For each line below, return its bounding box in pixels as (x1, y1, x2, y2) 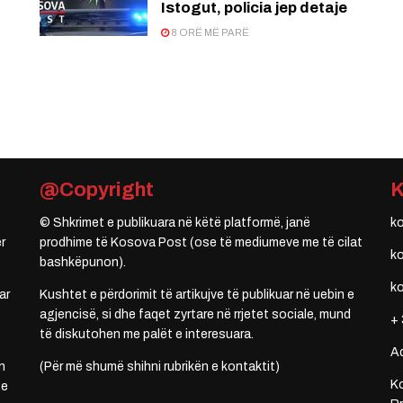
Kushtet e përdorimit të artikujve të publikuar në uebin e (40, 288, 354, 302)
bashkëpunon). (40, 255, 126, 270)
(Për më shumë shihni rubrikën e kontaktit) (40, 360, 280, 374)
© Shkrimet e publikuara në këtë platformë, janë (40, 216, 310, 230)
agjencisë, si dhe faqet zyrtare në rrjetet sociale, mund (40, 308, 351, 322)
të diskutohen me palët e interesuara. (40, 327, 254, 342)
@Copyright (40, 179, 154, 201)
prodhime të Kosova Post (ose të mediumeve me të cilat (40, 236, 363, 250)
